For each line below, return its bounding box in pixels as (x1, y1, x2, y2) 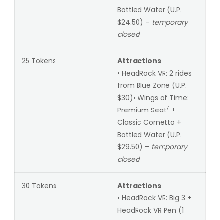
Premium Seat (117, 105, 166, 115)
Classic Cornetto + (117, 117, 181, 127)
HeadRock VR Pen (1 (117, 205, 184, 215)
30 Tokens (21, 180, 56, 191)
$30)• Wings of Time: (117, 92, 189, 103)
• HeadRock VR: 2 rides (117, 68, 192, 78)
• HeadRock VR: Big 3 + (117, 192, 192, 203)
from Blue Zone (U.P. (117, 80, 187, 90)
